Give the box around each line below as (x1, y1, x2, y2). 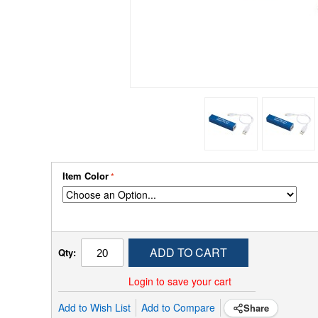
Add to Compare (141, 300, 215, 314)
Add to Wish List (58, 300, 131, 314)
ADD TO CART (150, 244, 227, 261)
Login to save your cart (128, 274, 231, 288)
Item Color (62, 169, 109, 182)
